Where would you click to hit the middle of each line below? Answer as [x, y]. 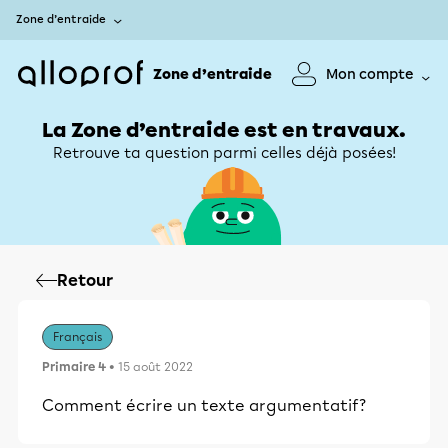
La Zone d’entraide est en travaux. [224, 130]
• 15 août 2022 [149, 367]
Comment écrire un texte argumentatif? [204, 405]
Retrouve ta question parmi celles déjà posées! [224, 153]
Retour [85, 280]
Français [77, 337]
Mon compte [370, 74]
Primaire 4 [74, 367]
